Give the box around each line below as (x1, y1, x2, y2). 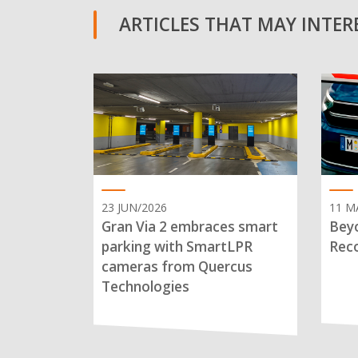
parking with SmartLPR (101, 237, 253, 257)
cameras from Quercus (101, 257, 253, 276)
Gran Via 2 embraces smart (101, 217, 278, 237)
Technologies (101, 277, 189, 296)
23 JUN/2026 (101, 200, 167, 216)
